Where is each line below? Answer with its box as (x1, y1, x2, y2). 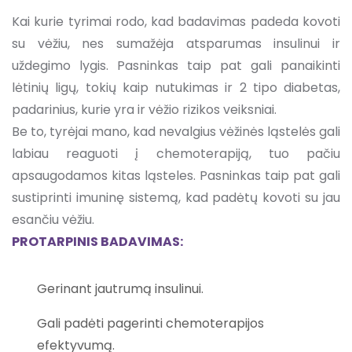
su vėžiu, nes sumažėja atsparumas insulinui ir (12, 34, 340, 53)
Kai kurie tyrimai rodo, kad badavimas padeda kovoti (12, 12, 340, 31)
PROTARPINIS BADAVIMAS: (12, 232, 183, 251)
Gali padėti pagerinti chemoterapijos (37, 313, 264, 332)
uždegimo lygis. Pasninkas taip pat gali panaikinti (12, 56, 340, 75)
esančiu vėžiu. (12, 210, 94, 229)
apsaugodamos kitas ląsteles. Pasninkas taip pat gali (12, 166, 340, 185)
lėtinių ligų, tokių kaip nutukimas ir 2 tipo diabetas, (12, 78, 340, 97)
